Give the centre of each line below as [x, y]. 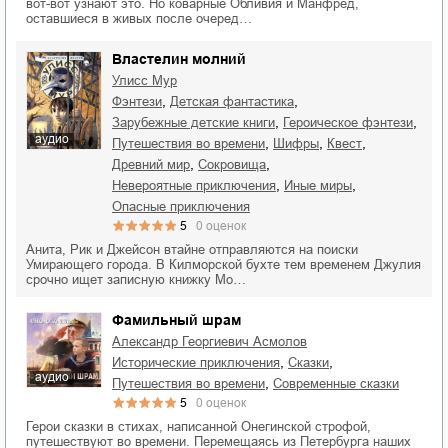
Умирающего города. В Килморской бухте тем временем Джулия [223, 265]
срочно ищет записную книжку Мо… [136, 280]
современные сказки [340, 384]
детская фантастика [236, 102]
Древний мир [155, 165]
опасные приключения [186, 207]
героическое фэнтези [351, 123]
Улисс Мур [148, 81]
